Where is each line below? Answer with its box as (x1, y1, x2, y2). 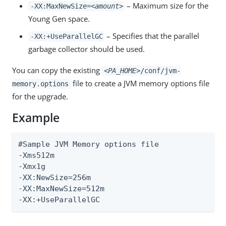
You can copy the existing (12, 65, 102, 75)
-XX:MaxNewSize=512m (18, 184, 104, 193)
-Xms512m (18, 150, 54, 160)
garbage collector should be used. (28, 43, 145, 54)
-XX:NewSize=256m (18, 173, 91, 182)
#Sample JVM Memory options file (18, 139, 159, 149)
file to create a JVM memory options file (70, 78, 209, 88)
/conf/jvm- (140, 66, 181, 75)
